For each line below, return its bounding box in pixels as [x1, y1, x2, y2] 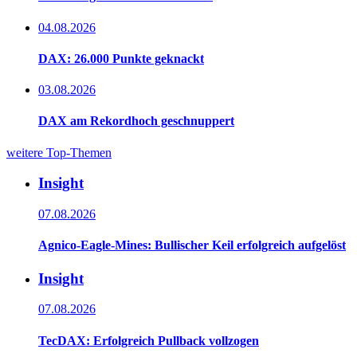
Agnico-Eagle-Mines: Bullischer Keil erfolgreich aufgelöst [38, 238, 346, 253]
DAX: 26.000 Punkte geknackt [38, 51, 204, 65]
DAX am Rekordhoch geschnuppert [38, 114, 234, 128]
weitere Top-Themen [6, 145, 112, 159]
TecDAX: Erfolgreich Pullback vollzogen [38, 333, 259, 347]
